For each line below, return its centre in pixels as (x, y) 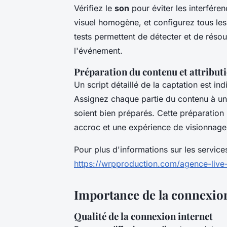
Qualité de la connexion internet (143, 216)
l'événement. (98, 50)
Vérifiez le (94, 8)
